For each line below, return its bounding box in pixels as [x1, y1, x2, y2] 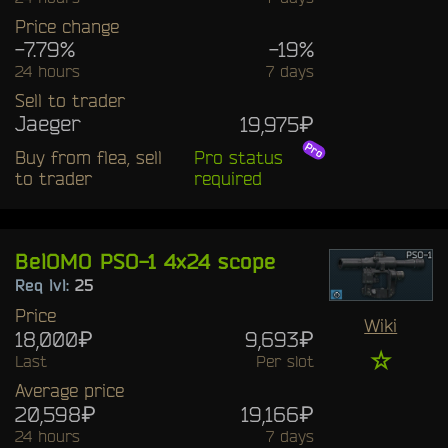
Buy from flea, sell [15, 146, 162, 167]
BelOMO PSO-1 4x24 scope [15, 248, 276, 273]
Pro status [193, 146, 283, 167]
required [193, 167, 262, 188]
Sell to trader [15, 89, 125, 110]
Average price [15, 379, 124, 400]
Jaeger [15, 110, 81, 135]
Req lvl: [15, 275, 75, 294]
